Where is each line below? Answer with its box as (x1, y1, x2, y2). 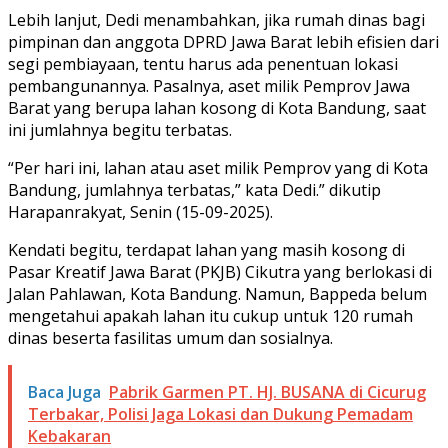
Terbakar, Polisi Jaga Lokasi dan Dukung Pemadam (28, 402, 413, 425)
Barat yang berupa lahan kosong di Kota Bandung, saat (8, 96, 426, 119)
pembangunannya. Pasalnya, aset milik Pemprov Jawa (8, 74, 410, 97)
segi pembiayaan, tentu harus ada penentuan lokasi (8, 52, 398, 75)
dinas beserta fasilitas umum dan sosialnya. (8, 326, 333, 349)
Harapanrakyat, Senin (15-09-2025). (8, 200, 273, 223)
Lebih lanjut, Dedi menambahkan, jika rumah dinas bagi (8, 8, 425, 31)
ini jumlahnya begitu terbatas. (8, 118, 232, 141)
